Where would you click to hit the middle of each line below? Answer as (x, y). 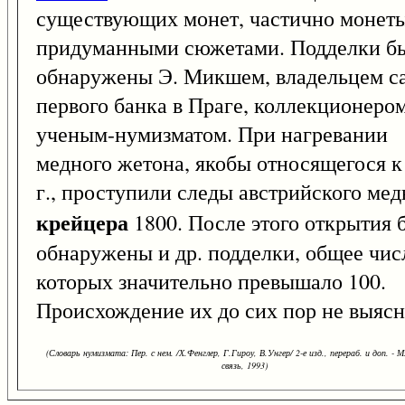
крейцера (82, 222)
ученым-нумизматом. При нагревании (212, 134)
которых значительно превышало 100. (211, 282)
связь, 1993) (245, 366)
